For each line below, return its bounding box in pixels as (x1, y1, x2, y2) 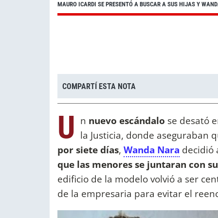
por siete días (57, 143, 119, 157)
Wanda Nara (124, 143, 180, 157)
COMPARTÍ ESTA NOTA (62, 81, 136, 91)
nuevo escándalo (86, 114, 165, 127)
